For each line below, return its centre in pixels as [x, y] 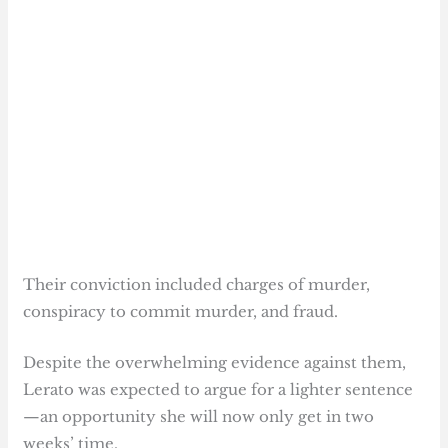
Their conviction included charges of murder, [197, 284]
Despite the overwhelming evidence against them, [215, 362]
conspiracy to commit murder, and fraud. [181, 311]
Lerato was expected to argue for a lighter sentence [218, 389]
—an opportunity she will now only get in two [199, 416]
